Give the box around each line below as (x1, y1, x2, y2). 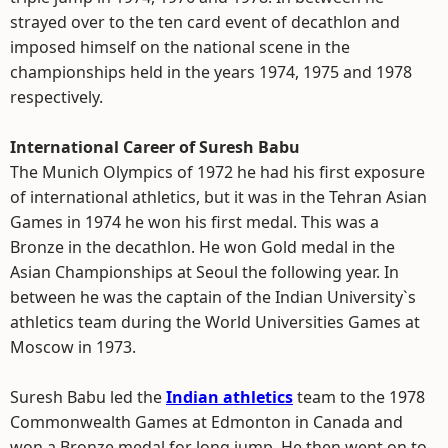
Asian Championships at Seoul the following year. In (10, 261, 399, 283)
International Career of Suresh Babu (10, 136, 300, 158)
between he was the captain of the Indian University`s (10, 286, 416, 308)
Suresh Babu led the (10, 386, 166, 408)
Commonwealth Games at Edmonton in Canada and (10, 411, 403, 433)
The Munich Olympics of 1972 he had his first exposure (10, 161, 425, 183)
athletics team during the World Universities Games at (10, 311, 420, 333)
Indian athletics (166, 386, 293, 408)
